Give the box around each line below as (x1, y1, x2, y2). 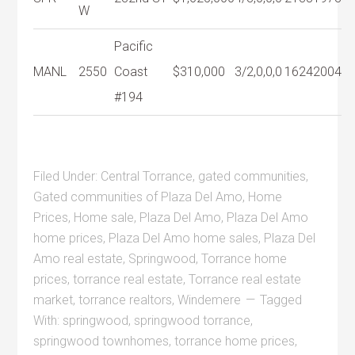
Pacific (114, 38, 154, 54)
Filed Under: (33, 168, 101, 184)
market (33, 292, 74, 307)
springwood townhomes (33, 333, 170, 349)
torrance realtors (78, 292, 173, 307)
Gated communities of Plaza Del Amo (33, 189, 243, 204)
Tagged (260, 292, 303, 307)
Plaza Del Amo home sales (109, 230, 259, 246)
